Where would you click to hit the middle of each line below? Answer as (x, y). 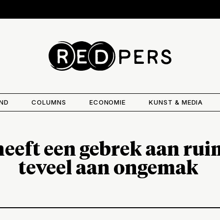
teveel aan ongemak (110, 169)
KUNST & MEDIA (176, 102)
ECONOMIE (108, 102)
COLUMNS (49, 102)
